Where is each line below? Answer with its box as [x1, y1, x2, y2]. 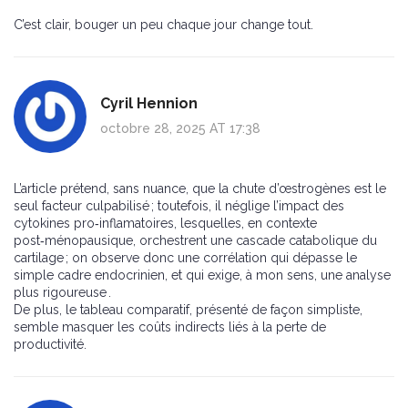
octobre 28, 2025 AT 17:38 [100, 121, 260, 137]
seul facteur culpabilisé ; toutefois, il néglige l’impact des [14, 199, 344, 214]
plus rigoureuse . [14, 285, 111, 301]
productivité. [14, 337, 87, 352]
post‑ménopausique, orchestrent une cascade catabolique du [14, 233, 377, 249]
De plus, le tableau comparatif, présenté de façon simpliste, [14, 302, 362, 318]
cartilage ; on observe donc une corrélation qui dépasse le [14, 250, 357, 266]
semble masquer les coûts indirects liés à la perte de [14, 320, 326, 335]
